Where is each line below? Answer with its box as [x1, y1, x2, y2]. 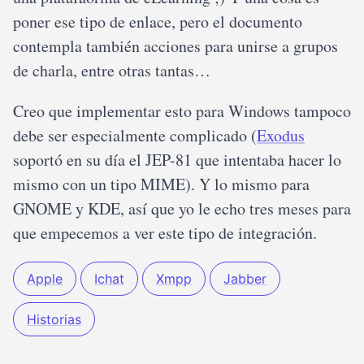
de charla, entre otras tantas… [13, 59, 210, 81]
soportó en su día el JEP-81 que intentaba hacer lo [13, 149, 341, 171]
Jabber [223, 271, 266, 287]
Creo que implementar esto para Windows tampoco [13, 100, 351, 122]
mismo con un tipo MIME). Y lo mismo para [13, 173, 310, 195]
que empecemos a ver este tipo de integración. [13, 222, 317, 244]
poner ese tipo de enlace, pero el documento [13, 11, 302, 32]
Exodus [257, 124, 305, 146]
